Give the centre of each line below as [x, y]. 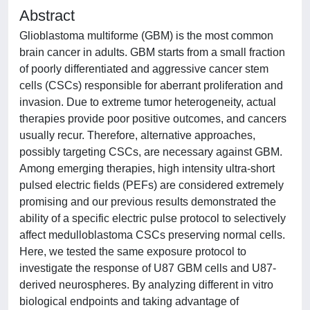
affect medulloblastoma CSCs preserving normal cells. [152, 235]
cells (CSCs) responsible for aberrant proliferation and [151, 85]
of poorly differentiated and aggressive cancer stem [144, 69]
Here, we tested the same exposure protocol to [133, 252]
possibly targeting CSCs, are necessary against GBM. [151, 152]
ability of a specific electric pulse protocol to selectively [153, 218]
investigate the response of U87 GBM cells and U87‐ [148, 268]
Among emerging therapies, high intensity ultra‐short [147, 168]
